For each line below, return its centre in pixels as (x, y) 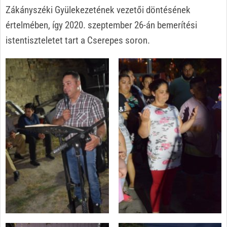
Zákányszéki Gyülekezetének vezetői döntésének (98, 10)
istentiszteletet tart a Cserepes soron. (78, 41)
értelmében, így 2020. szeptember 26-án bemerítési (101, 25)
